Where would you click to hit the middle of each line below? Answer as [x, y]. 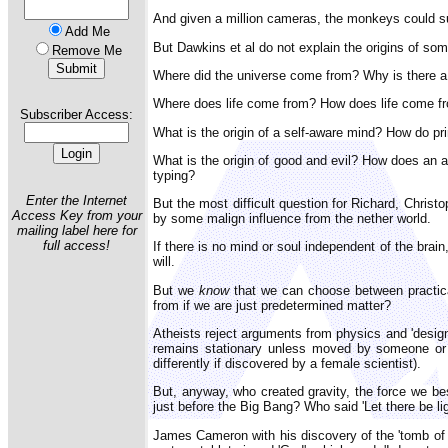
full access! [76, 245]
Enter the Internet [76, 200]
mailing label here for [76, 230]
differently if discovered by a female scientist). [287, 364]
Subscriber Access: [76, 115]
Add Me [87, 31]
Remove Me [87, 50]
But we [176, 290]
